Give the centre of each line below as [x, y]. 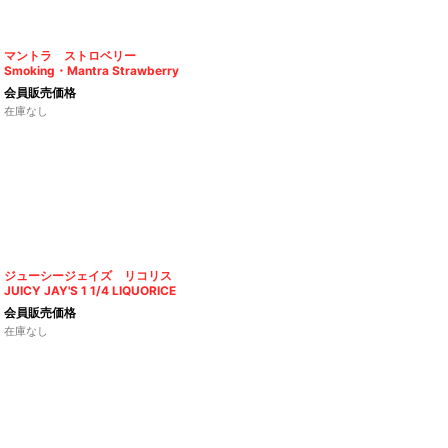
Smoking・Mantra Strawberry [92, 71]
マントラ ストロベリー [70, 56]
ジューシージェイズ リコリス [88, 276]
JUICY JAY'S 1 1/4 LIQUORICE [90, 291]
